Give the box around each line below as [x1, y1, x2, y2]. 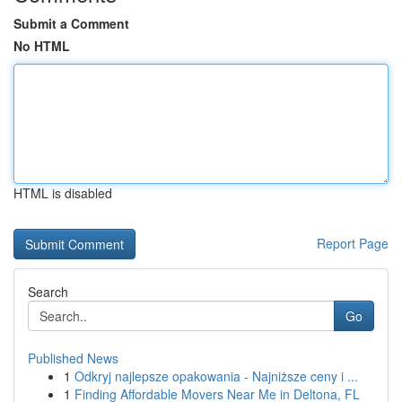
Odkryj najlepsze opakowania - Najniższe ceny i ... [74, 367, 358, 385]
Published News [28, 349, 118, 367]
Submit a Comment [13, 14, 129, 32]
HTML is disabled [13, 184, 112, 202]
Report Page [317, 234, 389, 252]
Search [28, 283, 68, 301]
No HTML [13, 37, 70, 55]
